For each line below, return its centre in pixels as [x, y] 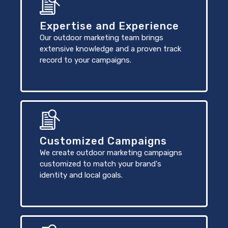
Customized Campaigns [103, 141]
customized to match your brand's [101, 164]
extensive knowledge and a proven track [110, 49]
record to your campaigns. [85, 60]
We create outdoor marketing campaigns [111, 152]
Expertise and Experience [109, 26]
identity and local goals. [81, 175]
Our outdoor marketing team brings [102, 37]
